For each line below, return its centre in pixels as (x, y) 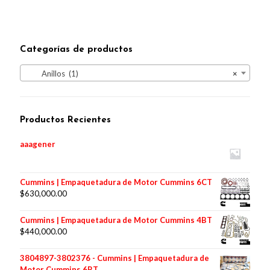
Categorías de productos (76, 49)
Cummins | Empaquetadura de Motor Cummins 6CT (116, 182)
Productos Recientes (65, 120)
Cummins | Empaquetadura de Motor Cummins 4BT (116, 220)
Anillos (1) (52, 73)
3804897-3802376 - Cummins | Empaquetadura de (115, 258)
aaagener (38, 144)
